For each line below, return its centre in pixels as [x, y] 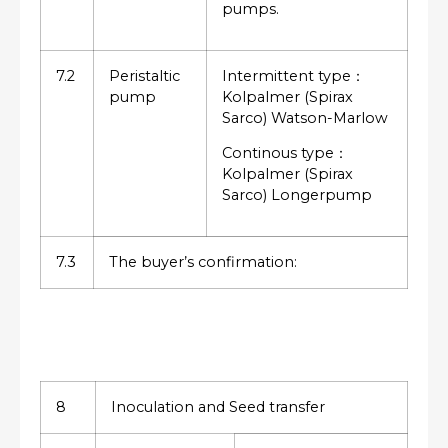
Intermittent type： [293, 75]
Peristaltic [144, 75]
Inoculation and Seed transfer [218, 406]
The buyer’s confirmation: [203, 261]
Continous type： [285, 153]
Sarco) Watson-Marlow [305, 117]
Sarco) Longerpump [297, 195]
